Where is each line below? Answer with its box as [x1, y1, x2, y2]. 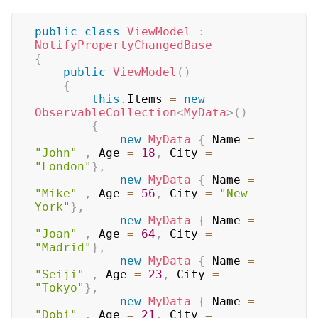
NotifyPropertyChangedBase [35, 38, 212, 53]
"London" [35, 160, 92, 174]
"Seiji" [35, 268, 84, 282]
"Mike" [35, 187, 77, 201]
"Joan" [35, 227, 77, 241]
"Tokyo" [35, 281, 84, 295]
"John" [35, 146, 77, 160]
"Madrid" [35, 241, 92, 255]
